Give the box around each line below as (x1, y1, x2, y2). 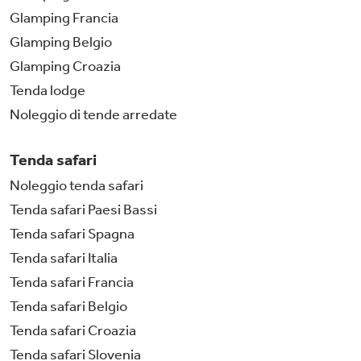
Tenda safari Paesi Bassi (10, 200, 157, 218)
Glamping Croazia (10, 56, 121, 75)
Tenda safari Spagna (10, 224, 135, 243)
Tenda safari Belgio (10, 297, 127, 315)
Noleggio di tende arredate (10, 105, 177, 123)
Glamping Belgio (10, 32, 112, 51)
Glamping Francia (10, 8, 118, 27)
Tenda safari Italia (10, 248, 118, 267)
